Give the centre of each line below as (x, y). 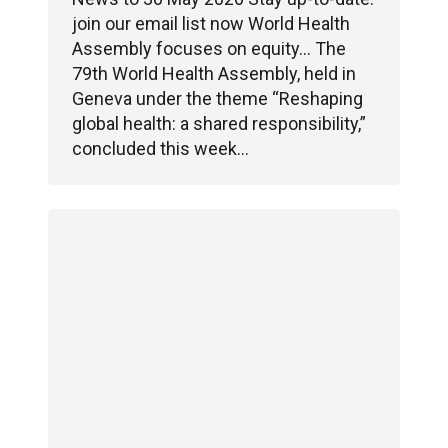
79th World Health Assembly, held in (214, 73)
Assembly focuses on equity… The (209, 48)
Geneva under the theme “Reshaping (217, 98)
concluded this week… (160, 148)
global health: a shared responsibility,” (219, 123)
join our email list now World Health (211, 23)
